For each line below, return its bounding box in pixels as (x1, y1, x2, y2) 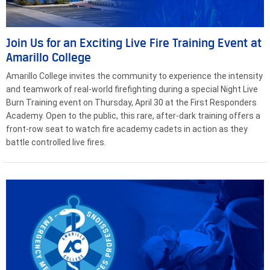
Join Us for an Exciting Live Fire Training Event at (6, 36, 262, 50)
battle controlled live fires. (6, 137, 106, 148)
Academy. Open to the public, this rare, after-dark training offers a (6, 111, 260, 121)
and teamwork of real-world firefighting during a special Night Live (6, 84, 258, 95)
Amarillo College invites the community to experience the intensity (6, 71, 263, 81)
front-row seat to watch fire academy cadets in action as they (6, 124, 248, 134)
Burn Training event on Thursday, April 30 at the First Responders (6, 98, 257, 108)
